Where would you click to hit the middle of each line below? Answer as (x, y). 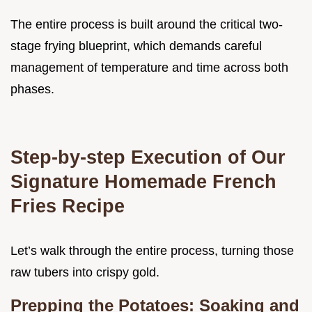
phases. (32, 89)
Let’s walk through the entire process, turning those (152, 250)
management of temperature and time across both (149, 67)
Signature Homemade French (143, 181)
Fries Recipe (68, 205)
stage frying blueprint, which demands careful (136, 46)
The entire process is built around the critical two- (147, 24)
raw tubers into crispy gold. (85, 272)
